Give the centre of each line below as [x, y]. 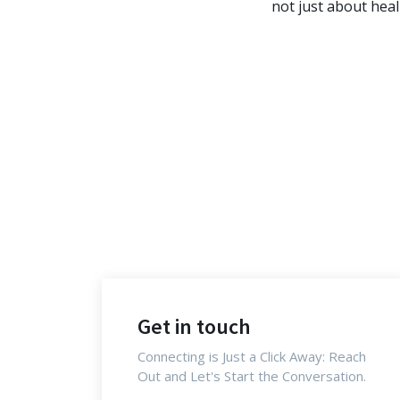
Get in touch [194, 326]
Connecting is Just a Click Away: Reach [252, 356]
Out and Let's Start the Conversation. [252, 376]
